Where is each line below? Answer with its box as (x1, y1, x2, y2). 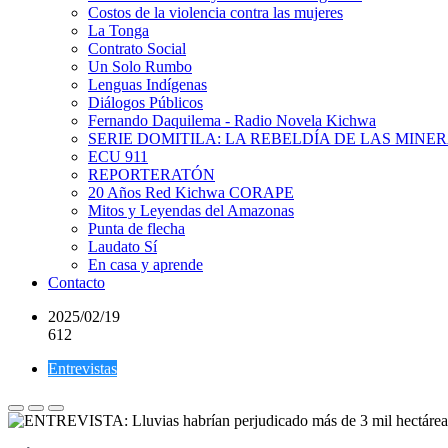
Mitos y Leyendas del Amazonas (88, 202, 294, 219)
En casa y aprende (88, 256, 203, 273)
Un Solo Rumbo (88, 58, 192, 75)
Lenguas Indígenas (88, 76, 207, 93)
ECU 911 (88, 148, 148, 165)
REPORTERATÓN (88, 166, 215, 183)
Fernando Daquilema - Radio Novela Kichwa (88, 112, 376, 129)
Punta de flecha (88, 220, 185, 237)
